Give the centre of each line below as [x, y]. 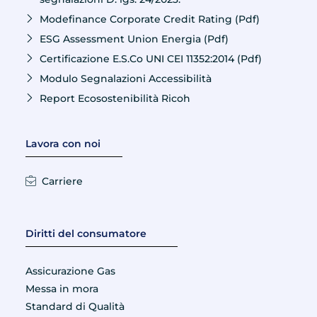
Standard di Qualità [75, 307]
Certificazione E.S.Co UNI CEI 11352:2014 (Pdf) [150, 59]
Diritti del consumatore [86, 234]
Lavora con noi [63, 144]
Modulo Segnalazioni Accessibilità [125, 79]
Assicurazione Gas [70, 271]
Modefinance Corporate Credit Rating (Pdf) [149, 19]
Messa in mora [62, 289]
